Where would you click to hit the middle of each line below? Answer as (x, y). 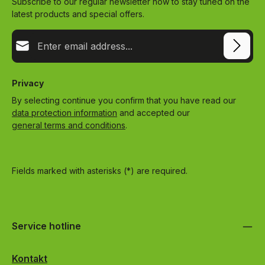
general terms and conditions (69, 125)
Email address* (40, 35)
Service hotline (46, 226)
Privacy (28, 83)
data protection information (64, 112)
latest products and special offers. (78, 14)
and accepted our (155, 112)
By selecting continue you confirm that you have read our (125, 100)
